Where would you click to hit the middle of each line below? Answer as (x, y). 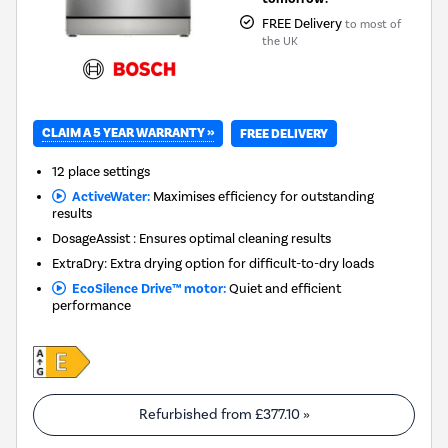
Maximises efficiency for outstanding (261, 196)
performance (92, 305)
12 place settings (101, 171)
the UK (279, 41)
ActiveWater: (107, 197)
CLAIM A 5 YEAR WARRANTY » (128, 133)
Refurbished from (196, 415)
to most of (372, 24)
